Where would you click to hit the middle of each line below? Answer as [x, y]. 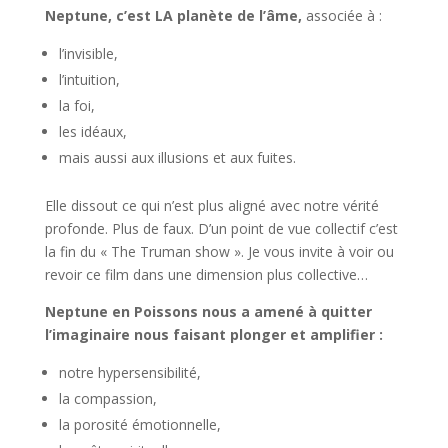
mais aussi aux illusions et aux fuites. [177, 157]
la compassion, [107, 398]
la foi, [76, 105]
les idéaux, [92, 131]
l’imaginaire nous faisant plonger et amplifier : [213, 334]
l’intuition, [89, 79]
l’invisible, [88, 53]
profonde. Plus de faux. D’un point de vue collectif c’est [221, 228]
